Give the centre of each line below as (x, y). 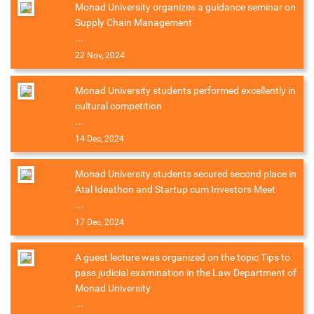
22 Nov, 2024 (100, 56)
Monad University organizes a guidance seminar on (185, 7)
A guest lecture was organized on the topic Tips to (183, 258)
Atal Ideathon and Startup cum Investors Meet (175, 190)
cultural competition (118, 106)
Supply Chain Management (134, 23)
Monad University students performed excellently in (185, 91)
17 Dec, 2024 (100, 223)
